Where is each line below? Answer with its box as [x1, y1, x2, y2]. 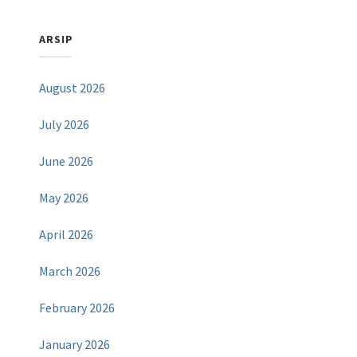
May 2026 [39, 190, 89, 206]
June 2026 [39, 153, 94, 170]
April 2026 [39, 226, 94, 243]
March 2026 [39, 263, 101, 280]
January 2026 [39, 336, 111, 353]
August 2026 [39, 80, 106, 96]
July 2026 [39, 116, 90, 133]
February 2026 [39, 300, 116, 316]
